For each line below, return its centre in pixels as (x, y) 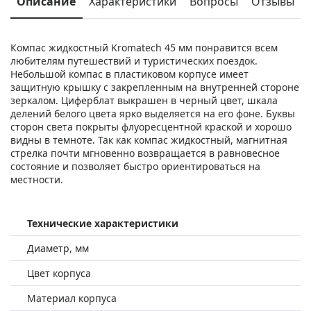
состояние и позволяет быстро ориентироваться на (135, 166)
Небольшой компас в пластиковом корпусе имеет (129, 74)
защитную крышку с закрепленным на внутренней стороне (155, 87)
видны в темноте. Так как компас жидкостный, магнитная (149, 140)
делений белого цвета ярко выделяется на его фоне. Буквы (153, 113)
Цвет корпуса (59, 273)
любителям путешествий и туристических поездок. (134, 60)
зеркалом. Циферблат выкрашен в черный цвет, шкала (144, 100)
